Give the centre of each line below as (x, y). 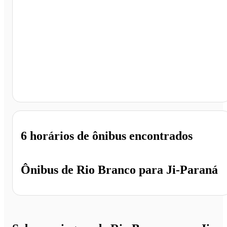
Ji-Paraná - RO (59, 89)
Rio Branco (106, 169)
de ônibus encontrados (133, 136)
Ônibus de (47, 169)
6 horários (47, 136)
